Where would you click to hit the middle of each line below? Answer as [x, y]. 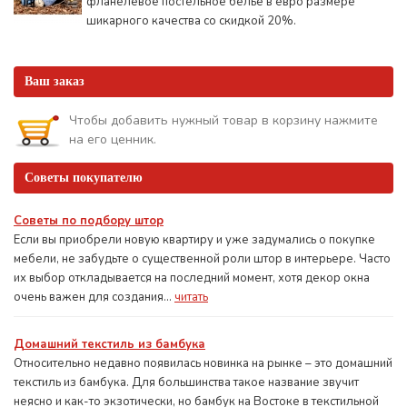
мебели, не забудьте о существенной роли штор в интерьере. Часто [202, 259]
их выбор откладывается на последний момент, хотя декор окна [192, 278]
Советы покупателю [84, 178]
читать [191, 297]
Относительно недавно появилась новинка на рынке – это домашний [203, 363]
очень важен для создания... [94, 297]
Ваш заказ [55, 81]
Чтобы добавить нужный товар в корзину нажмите [223, 120]
